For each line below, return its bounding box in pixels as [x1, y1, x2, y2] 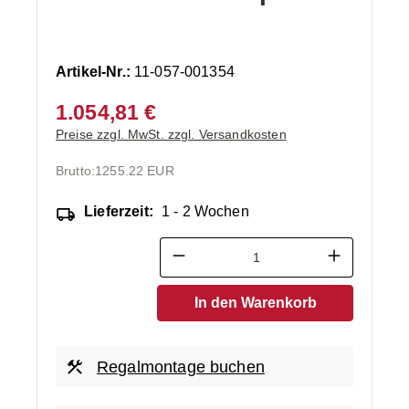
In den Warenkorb [194, 294, 317, 310]
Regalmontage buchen [97, 357, 265, 376]
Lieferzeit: [84, 203, 153, 219]
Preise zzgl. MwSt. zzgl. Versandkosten [56, 126, 287, 142]
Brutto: [56, 163, 96, 178]
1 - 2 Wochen [161, 203, 249, 219]
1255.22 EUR [95, 163, 174, 178]
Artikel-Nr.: [56, 63, 134, 79]
